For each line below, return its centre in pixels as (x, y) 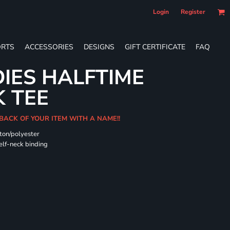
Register (193, 12)
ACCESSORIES (49, 47)
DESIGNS (99, 47)
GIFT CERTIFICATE (155, 47)
